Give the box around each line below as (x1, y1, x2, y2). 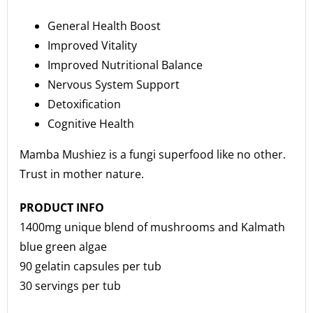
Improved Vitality (48, 37, 138, 53)
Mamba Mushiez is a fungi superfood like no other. (20, 146, 286, 162)
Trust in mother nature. (20, 166, 145, 182)
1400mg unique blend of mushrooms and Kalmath (20, 219, 286, 235)
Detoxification (48, 96, 122, 112)
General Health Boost (48, 17, 161, 34)
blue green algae (20, 238, 108, 254)
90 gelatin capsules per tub (20, 258, 162, 274)
